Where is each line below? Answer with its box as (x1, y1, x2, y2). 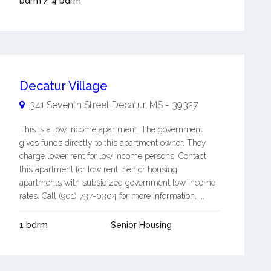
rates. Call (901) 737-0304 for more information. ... (19, 191, 204, 201)
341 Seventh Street (29, 99, 109, 111)
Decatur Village (19, 79, 108, 93)
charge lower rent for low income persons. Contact (19, 151, 206, 161)
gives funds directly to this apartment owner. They (19, 138, 206, 148)
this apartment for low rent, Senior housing (19, 165, 177, 174)
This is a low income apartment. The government (19, 125, 203, 134)
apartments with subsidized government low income (19, 178, 215, 188)
